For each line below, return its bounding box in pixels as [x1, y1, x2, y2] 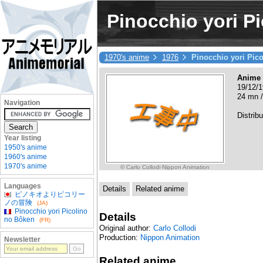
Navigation [4, 99, 40, 107]
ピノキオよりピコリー [15, 190, 85, 198]
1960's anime [4, 153, 47, 161]
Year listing [4, 134, 41, 142]
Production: [99, 232, 140, 242]
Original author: [99, 223, 153, 232]
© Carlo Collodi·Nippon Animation [120, 163, 210, 170]
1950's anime [4, 143, 47, 151]
